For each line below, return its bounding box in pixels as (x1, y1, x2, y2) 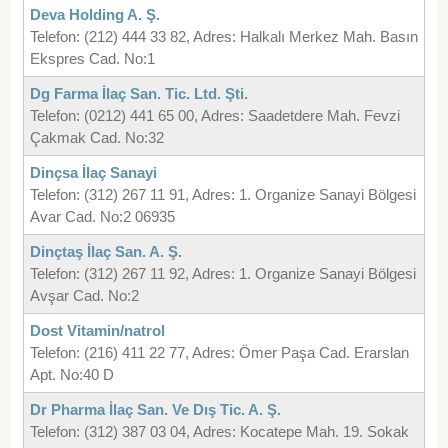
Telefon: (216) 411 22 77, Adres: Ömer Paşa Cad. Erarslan (29, 344, 409, 362)
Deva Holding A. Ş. (29, 6, 160, 24)
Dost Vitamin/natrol (29, 322, 165, 340)
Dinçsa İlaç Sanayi (29, 164, 157, 182)
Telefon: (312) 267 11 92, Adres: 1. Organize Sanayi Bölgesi (29, 265, 416, 283)
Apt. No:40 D (29, 366, 114, 384)
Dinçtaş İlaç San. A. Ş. (29, 243, 182, 261)
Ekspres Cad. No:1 (29, 50, 155, 68)
